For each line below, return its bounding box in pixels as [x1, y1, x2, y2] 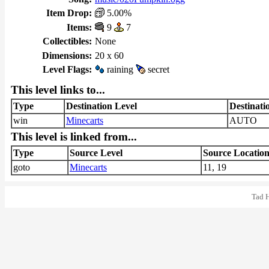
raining [104, 64, 136, 74]
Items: [67, 22, 92, 32]
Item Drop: [46, 8, 92, 18]
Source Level [70, 148, 122, 158]
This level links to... [11, 83, 105, 96]
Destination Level [66, 101, 137, 111]
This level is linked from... [11, 130, 137, 143]
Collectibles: [43, 36, 92, 46]
